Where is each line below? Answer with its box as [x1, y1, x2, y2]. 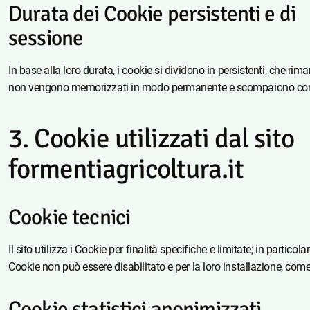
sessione [8, 24, 84, 51]
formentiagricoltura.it [8, 152, 244, 185]
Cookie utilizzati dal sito [33, 121, 294, 155]
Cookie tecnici [8, 204, 131, 231]
